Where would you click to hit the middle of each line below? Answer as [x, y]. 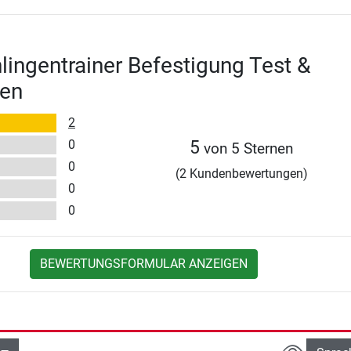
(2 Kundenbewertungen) [241, 173]
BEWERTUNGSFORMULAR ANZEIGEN [144, 263]
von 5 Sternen [247, 148]
